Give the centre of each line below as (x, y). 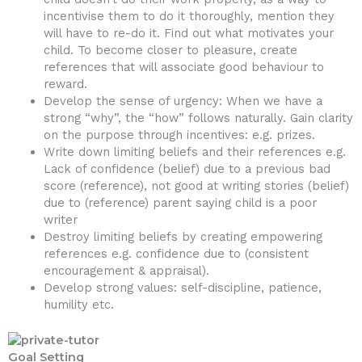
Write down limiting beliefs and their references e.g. (194, 152)
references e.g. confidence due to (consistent (176, 254)
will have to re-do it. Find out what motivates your (188, 34)
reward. (65, 84)
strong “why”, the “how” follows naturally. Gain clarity (198, 118)
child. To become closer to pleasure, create (170, 51)
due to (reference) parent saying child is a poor (180, 203)
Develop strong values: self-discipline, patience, (182, 288)
